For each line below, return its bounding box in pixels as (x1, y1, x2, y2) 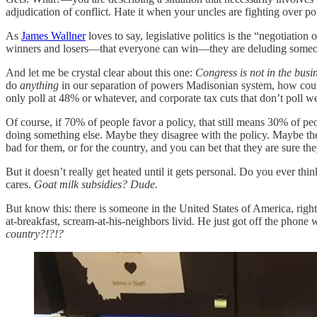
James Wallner (21, 29, 86, 42)
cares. (6, 178, 34, 190)
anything (20, 79, 59, 91)
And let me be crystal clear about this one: (6, 66, 195, 79)
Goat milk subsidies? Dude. (34, 178, 158, 190)
